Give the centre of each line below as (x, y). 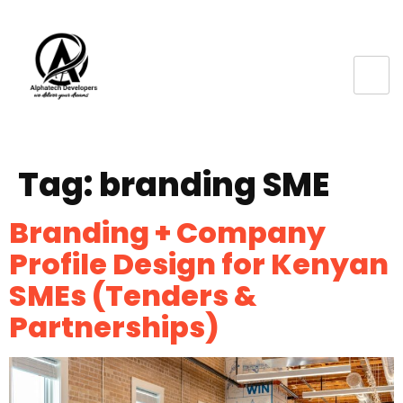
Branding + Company (167, 233)
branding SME (214, 185)
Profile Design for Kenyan (199, 264)
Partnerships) (114, 327)
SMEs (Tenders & (133, 296)
